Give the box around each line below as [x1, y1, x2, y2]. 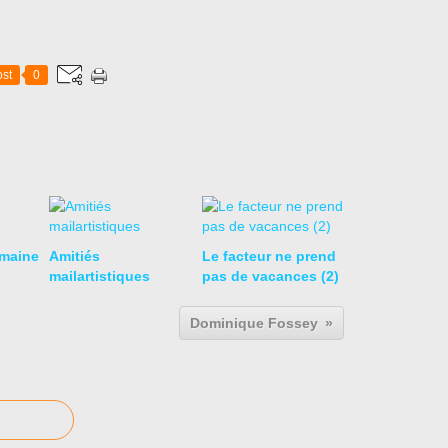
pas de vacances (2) [201, 268, 339, 284]
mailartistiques [49, 268, 150, 284]
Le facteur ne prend [201, 248, 336, 264]
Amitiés [49, 248, 100, 264]
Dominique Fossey [190, 315, 318, 331]
